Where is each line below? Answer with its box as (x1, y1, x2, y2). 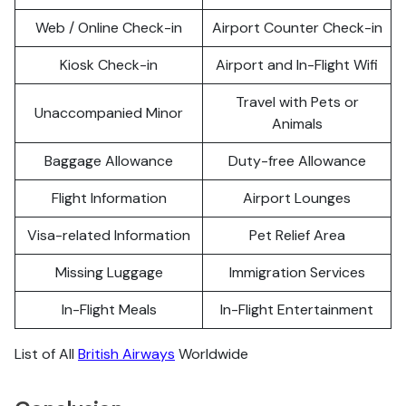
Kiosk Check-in (60, 55, 158, 74)
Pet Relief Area (248, 226, 345, 245)
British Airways (78, 344, 175, 363)
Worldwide (175, 344, 248, 363)
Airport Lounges (243, 188, 351, 208)
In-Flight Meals (61, 300, 157, 319)
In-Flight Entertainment (220, 300, 373, 319)
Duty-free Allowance (227, 151, 366, 170)
